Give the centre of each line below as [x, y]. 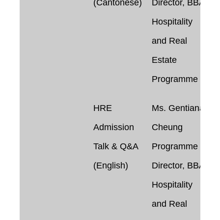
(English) [111, 165]
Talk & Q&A [116, 146]
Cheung [167, 127]
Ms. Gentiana [178, 108]
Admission [114, 127]
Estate [164, 60]
